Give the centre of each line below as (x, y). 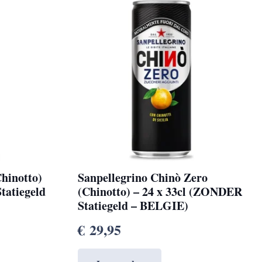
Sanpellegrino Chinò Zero (142, 178)
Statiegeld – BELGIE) (133, 206)
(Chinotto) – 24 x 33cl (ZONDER (160, 192)
